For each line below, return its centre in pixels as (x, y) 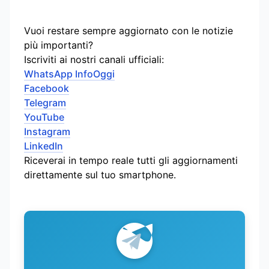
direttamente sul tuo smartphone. (100, 174)
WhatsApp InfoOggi (69, 74)
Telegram (45, 102)
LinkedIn (44, 146)
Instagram (47, 131)
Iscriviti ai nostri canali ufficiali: (94, 59)
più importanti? (59, 45)
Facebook (47, 88)
